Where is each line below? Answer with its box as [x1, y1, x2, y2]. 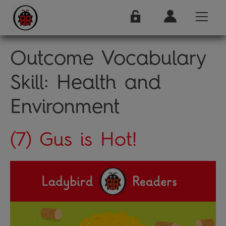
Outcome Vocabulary [10, 45, 206, 70]
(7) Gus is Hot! [10, 128, 137, 151]
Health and [56, 70, 161, 94]
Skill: [10, 70, 56, 94]
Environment [10, 94, 120, 118]
